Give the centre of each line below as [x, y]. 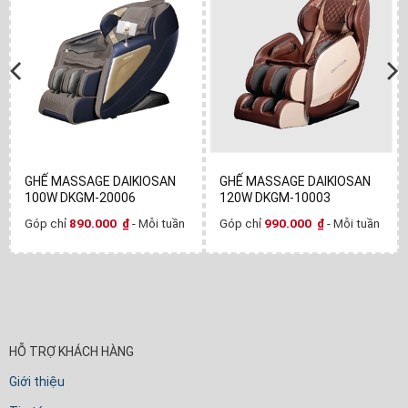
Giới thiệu [37, 382]
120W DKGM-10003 [275, 198]
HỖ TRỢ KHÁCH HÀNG [71, 352]
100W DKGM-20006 [80, 198]
